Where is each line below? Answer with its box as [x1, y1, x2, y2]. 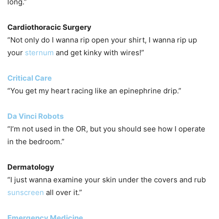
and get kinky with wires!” [54, 47, 144, 57]
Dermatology [7, 162, 54, 172]
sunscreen [7, 187, 44, 197]
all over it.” [44, 187, 82, 197]
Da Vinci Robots [7, 111, 64, 121]
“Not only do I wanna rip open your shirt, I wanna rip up [7, 35, 197, 44]
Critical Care [7, 73, 52, 83]
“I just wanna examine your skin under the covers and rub [7, 175, 206, 184]
